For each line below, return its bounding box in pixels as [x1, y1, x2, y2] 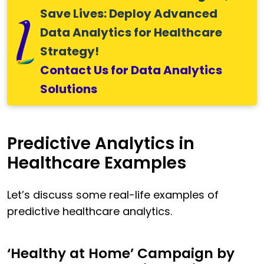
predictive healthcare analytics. [7, 204, 172, 219]
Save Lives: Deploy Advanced [40, 5, 217, 22]
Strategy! [40, 43, 99, 60]
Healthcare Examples [7, 151, 186, 175]
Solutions [40, 81, 97, 98]
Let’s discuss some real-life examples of [7, 187, 219, 203]
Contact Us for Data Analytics [40, 62, 222, 79]
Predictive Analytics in [7, 132, 194, 156]
